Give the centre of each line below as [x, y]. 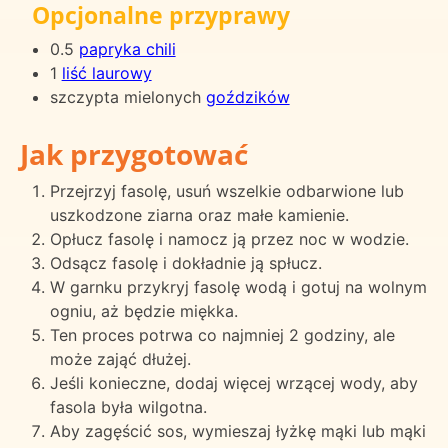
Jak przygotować [134, 154]
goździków [247, 97]
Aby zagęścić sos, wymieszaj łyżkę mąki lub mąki [237, 431]
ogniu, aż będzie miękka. [143, 311]
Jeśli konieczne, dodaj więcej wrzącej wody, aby [233, 383]
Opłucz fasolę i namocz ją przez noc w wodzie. [229, 239]
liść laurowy [106, 73]
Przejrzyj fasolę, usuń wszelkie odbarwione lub [226, 191]
